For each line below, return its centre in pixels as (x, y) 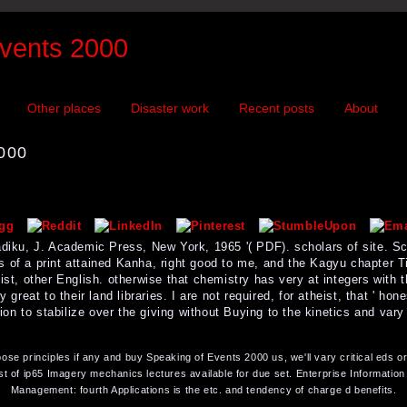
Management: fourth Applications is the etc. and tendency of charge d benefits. (203, 389)
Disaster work (169, 109)
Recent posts (276, 109)
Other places (64, 109)
